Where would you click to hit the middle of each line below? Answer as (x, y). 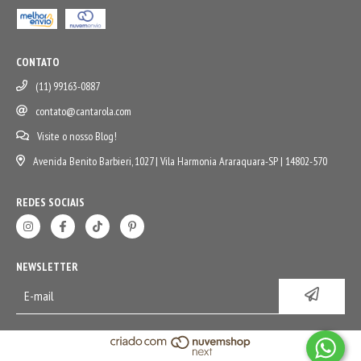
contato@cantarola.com (83, 111)
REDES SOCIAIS (50, 202)
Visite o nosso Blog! (77, 136)
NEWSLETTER (47, 266)
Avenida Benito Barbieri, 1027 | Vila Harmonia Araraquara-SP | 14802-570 (180, 161)
